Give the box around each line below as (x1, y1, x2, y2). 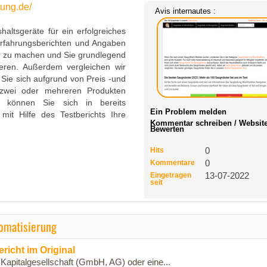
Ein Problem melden (150, 107, 227, 116)
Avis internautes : (155, 7, 216, 15)
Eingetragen (150, 171, 192, 179)
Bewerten (150, 125, 185, 133)
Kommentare (150, 159, 195, 167)
